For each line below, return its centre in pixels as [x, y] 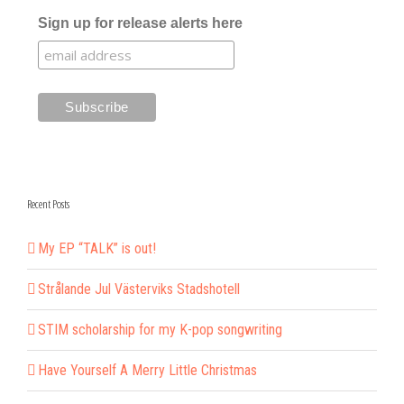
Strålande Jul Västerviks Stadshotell [139, 289]
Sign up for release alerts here [140, 23]
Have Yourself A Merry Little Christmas [147, 370]
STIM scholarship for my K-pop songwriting [160, 329]
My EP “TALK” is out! [97, 248]
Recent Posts [48, 203]
